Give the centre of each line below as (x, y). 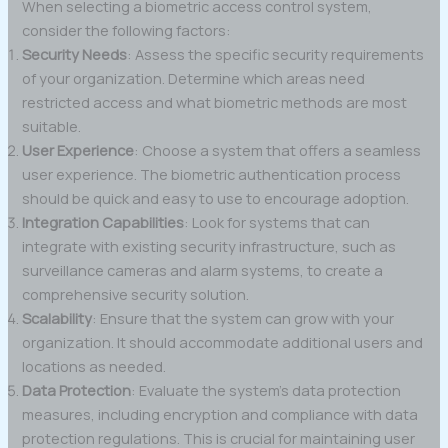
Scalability (57, 317)
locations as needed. (94, 365)
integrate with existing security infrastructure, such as (209, 245)
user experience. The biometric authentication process (212, 173)
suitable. (52, 125)
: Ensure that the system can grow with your (243, 317)
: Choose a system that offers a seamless (278, 149)
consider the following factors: (127, 29)
